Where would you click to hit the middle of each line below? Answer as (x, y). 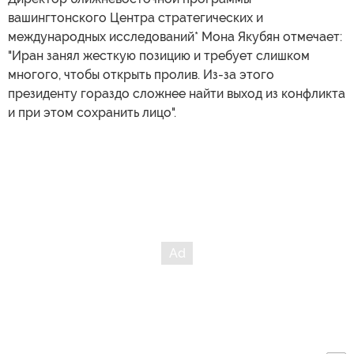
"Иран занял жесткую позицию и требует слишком (159, 56)
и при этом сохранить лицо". (92, 113)
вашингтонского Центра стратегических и (136, 18)
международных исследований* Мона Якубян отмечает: (175, 37)
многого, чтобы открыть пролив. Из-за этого (141, 75)
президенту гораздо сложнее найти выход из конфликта (177, 94)
